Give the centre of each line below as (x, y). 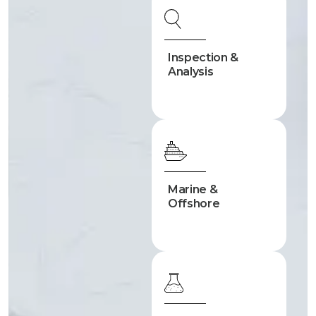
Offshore (194, 203)
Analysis (191, 72)
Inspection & (203, 57)
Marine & (193, 189)
